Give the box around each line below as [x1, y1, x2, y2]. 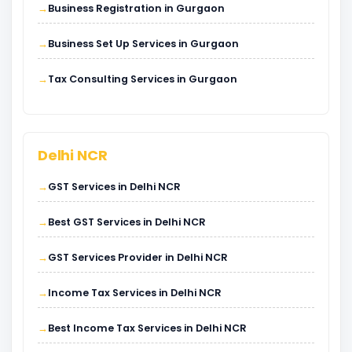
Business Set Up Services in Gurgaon [48, 36, 239, 50]
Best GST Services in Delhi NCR [48, 214, 206, 229]
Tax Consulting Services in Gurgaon [48, 71, 237, 86]
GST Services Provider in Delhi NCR [48, 250, 228, 264]
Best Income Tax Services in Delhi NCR [48, 321, 247, 335]
